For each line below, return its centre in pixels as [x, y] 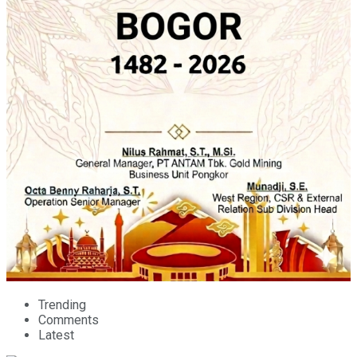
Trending [62, 305]
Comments [69, 320]
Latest [56, 335]
